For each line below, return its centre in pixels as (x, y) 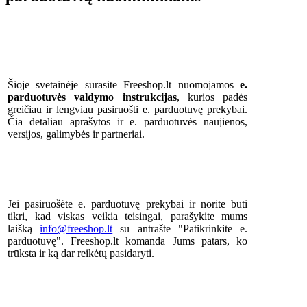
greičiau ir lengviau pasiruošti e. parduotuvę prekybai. (127, 109)
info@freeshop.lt (76, 228)
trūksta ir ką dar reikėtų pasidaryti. (81, 253)
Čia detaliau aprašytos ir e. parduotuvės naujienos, (127, 121)
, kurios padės (212, 97)
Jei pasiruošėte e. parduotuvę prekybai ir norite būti (127, 204)
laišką (24, 228)
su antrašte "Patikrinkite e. (180, 228)
